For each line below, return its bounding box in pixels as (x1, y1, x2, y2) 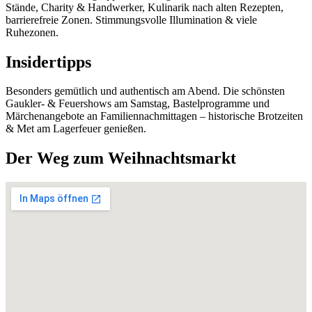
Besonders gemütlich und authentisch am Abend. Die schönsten (6, 85, 285, 97)
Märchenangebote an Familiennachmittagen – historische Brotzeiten (6, 110, 303, 123)
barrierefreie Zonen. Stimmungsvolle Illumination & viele (6, 13, 257, 26)
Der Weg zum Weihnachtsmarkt (6, 149, 236, 168)
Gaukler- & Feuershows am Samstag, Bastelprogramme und (6, 97, 270, 110)
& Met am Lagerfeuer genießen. (6, 123, 146, 135)
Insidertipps (6, 52, 91, 71)
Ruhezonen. (6, 26, 58, 38)
